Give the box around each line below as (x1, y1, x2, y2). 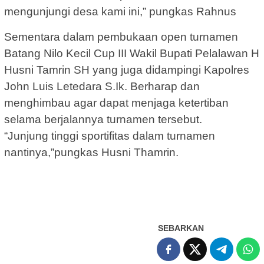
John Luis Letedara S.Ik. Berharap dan (4, 80, 200, 93)
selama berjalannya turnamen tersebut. (4, 113, 202, 126)
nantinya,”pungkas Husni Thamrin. (4, 146, 179, 159)
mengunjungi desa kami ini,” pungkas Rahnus (4, 5, 236, 18)
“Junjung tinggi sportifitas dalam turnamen (4, 130, 215, 143)
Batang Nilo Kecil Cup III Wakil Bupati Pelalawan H (4, 47, 259, 60)
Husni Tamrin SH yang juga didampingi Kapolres (4, 64, 249, 77)
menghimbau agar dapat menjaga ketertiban (4, 97, 229, 110)
